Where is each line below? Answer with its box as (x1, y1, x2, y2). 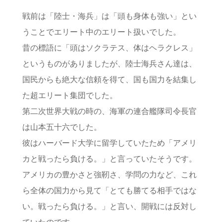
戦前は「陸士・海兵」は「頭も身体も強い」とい (22, 11, 197, 20)
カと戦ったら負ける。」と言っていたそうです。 (22, 154, 197, 163)
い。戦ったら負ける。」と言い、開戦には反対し (22, 202, 197, 211)
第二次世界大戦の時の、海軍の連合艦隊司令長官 (22, 107, 197, 115)
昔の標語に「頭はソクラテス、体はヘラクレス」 (22, 43, 197, 52)
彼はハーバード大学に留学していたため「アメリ (22, 138, 197, 147)
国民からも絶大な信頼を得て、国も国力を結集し (22, 75, 197, 84)
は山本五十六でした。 (22, 122, 102, 131)
